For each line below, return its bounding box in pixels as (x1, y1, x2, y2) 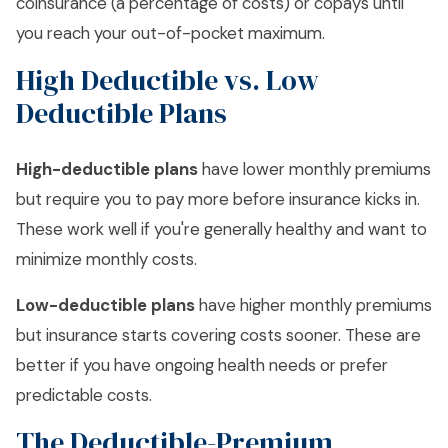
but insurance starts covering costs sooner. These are (16, 324, 421, 346)
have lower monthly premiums (198, 158, 431, 180)
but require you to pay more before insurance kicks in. (16, 188, 420, 210)
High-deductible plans (16, 158, 198, 180)
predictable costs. (16, 384, 152, 406)
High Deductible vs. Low (16, 61, 319, 99)
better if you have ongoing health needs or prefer (16, 354, 388, 376)
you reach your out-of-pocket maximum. (16, 22, 325, 44)
